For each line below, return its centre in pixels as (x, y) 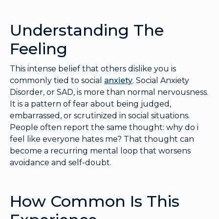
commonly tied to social (57, 81)
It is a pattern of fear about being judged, (90, 104)
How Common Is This (95, 201)
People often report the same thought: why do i (104, 128)
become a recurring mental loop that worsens (100, 151)
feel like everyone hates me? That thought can (102, 139)
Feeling (39, 49)
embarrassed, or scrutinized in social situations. (100, 116)
